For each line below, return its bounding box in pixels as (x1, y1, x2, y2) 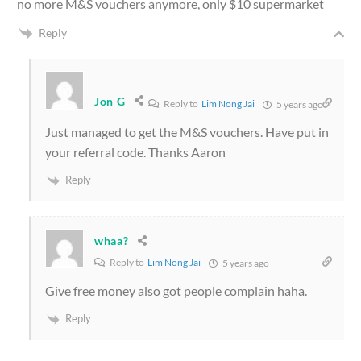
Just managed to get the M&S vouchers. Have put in (45, 124, 329, 140)
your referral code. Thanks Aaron (45, 144, 226, 160)
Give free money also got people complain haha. (45, 282, 307, 298)
